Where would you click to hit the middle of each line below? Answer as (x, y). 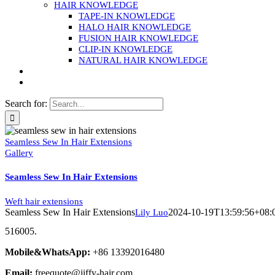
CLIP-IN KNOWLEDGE (126, 49)
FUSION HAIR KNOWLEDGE (138, 38)
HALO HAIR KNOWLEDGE (135, 27)
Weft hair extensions (44, 201)
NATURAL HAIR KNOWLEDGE (143, 60)
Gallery (19, 153)
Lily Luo (152, 212)
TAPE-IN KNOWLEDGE (127, 16)
